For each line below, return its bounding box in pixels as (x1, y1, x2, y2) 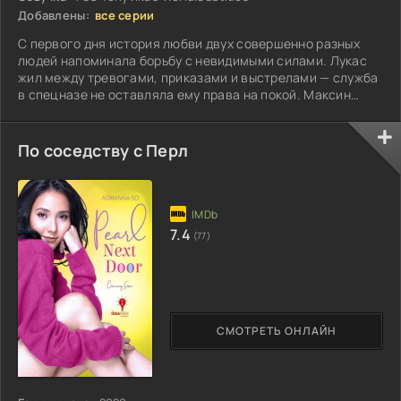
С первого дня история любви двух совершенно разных (18, 34, 360, 52)
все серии (95, 6, 155, 23)
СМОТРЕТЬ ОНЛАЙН (217, 323, 337, 339)
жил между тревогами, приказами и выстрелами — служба (18, 68, 379, 86)
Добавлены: (18, 6, 90, 23)
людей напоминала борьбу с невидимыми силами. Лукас (18, 51, 367, 69)
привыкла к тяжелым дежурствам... (18, 102, 235, 120)
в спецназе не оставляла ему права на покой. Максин (18, 85, 351, 103)
